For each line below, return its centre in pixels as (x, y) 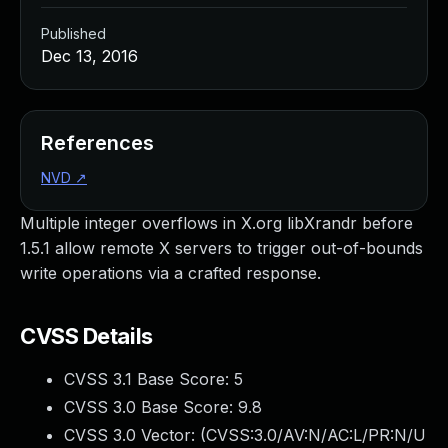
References (97, 143)
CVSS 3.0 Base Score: (151, 407)
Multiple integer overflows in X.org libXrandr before (216, 223)
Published (73, 33)
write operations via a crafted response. (170, 273)
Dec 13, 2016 (89, 56)
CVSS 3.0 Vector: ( (135, 435)
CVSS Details (86, 336)
